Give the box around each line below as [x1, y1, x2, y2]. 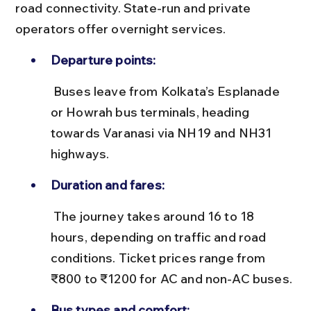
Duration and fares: [50, 176, 165, 193]
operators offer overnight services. [15, 20, 226, 37]
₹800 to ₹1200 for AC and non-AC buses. [50, 270, 292, 287]
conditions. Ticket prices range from [50, 249, 269, 266]
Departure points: [50, 51, 156, 68]
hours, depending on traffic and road [50, 228, 269, 245]
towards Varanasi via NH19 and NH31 [50, 124, 275, 141]
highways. [50, 145, 110, 162]
